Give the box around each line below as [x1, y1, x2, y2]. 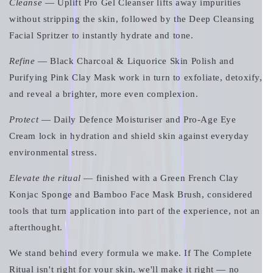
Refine [9, 55, 35, 66]
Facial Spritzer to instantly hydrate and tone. [9, 30, 194, 40]
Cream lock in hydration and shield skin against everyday [9, 130, 249, 141]
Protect [9, 114, 39, 124]
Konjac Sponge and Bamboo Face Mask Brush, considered [9, 189, 253, 199]
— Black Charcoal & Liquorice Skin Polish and [35, 55, 235, 66]
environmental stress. [9, 147, 97, 157]
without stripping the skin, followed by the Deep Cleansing [9, 13, 255, 24]
